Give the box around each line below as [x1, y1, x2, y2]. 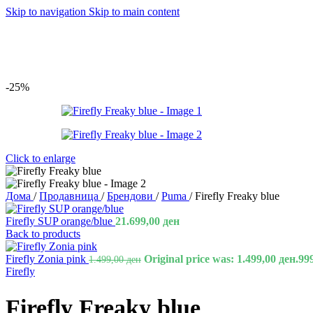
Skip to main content [89, 6, 180, 17]
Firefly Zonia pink [6, 253, 89, 265]
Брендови [107, 190, 156, 202]
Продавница [39, 190, 101, 202]
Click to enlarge [6, 152, 75, 164]
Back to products [6, 228, 80, 240]
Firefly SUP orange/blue [6, 215, 115, 227]
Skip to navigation [6, 6, 89, 17]
